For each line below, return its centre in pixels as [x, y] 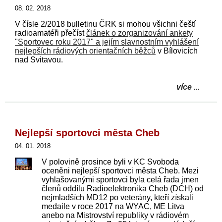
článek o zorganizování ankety [139, 33]
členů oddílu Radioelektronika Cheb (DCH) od [123, 188]
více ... [188, 87]
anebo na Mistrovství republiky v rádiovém [115, 215]
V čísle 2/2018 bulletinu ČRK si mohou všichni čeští [105, 24]
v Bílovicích [177, 51]
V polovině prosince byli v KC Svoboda [111, 162]
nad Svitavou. [39, 59]
